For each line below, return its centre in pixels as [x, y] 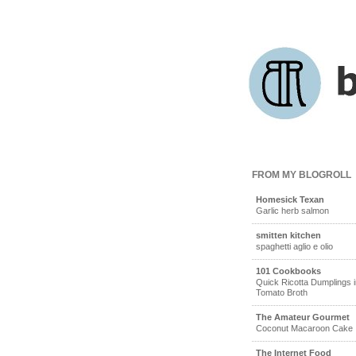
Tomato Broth [282, 292]
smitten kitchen [288, 235]
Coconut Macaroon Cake [304, 328]
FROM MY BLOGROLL [302, 175]
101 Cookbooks [288, 271]
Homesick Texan [290, 199]
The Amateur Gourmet [303, 317]
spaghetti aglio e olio [294, 246]
